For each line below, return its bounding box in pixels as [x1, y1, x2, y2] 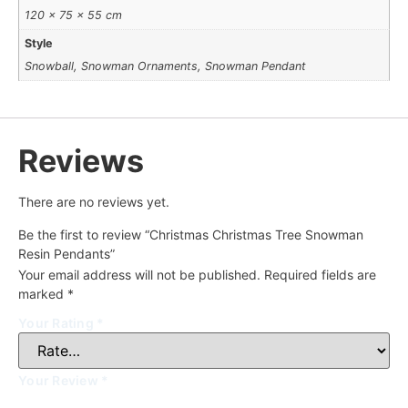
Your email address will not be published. [18, 266, 260, 282]
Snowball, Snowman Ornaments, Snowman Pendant [25, 58, 307, 73]
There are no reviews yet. [18, 193, 169, 209]
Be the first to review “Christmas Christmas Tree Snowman [18, 226, 363, 242]
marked [18, 285, 67, 301]
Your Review [18, 372, 101, 389]
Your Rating [18, 315, 97, 331]
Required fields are [264, 266, 376, 282]
